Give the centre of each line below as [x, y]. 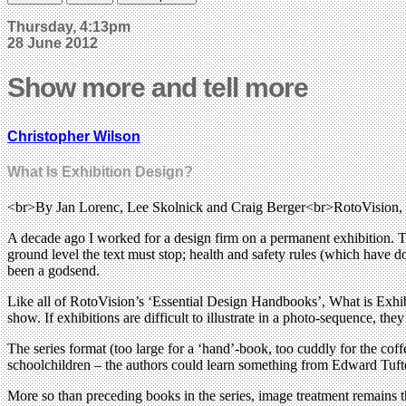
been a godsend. [53, 271]
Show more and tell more [158, 87]
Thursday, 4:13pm [69, 26]
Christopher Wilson [74, 136]
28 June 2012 [53, 43]
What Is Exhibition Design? [100, 172]
